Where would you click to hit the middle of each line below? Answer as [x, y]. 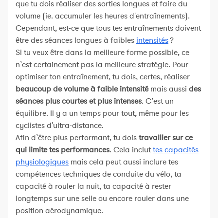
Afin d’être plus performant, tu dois [77, 137]
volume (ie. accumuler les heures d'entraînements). [103, 16]
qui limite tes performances [63, 150]
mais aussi [169, 89]
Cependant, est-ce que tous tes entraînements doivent [108, 28]
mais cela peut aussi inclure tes [123, 162]
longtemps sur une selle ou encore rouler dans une [102, 198]
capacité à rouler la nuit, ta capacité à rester [93, 186]
